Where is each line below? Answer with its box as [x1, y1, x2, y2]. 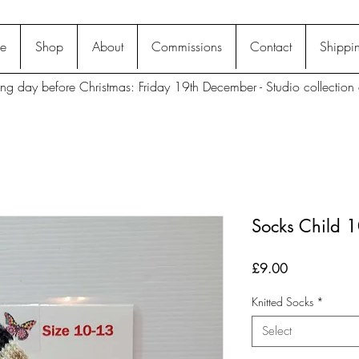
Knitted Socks [252, 293, 313, 309]
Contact [250, 38, 292, 55]
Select [262, 322, 292, 339]
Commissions [151, 38, 222, 55]
